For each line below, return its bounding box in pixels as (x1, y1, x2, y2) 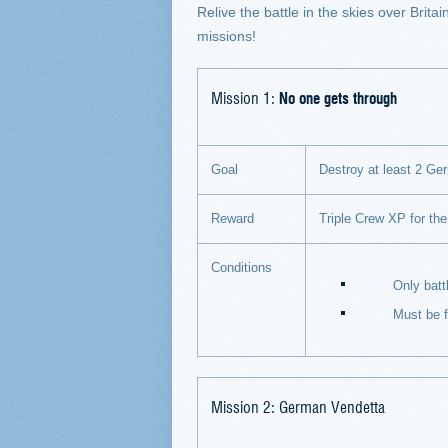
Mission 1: (211, 86, 279, 108)
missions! (197, 28, 256, 44)
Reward (211, 211, 254, 226)
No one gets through (279, 86, 397, 108)
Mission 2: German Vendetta (211, 395, 385, 417)
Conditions (211, 260, 272, 275)
